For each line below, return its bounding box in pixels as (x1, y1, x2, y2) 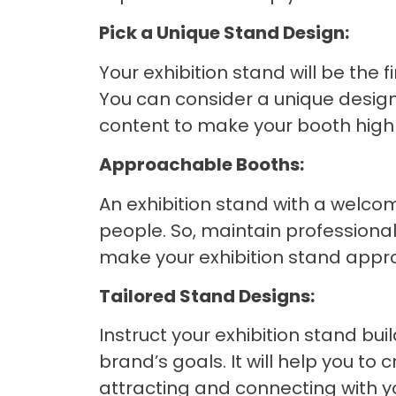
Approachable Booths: (99, 152, 304, 178)
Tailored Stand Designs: (99, 283, 315, 308)
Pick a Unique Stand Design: (99, 20, 349, 46)
